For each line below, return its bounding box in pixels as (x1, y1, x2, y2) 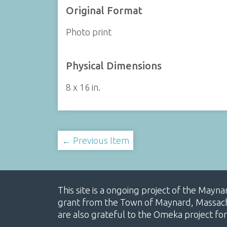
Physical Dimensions (65, 59, 162, 71)
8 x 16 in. (65, 82, 100, 92)
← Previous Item (61, 135, 129, 145)
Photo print (65, 26, 111, 37)
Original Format (65, 4, 142, 16)
